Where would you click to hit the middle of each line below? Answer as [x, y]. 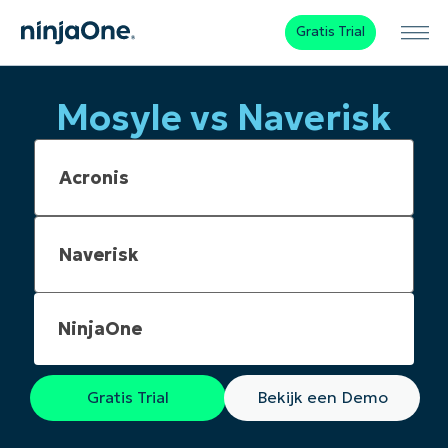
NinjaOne [100, 329]
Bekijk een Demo [322, 397]
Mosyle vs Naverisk [224, 118]
